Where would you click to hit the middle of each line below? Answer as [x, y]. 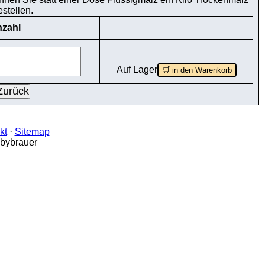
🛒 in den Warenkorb [197, 70]
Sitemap [32, 132]
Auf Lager [137, 70]
